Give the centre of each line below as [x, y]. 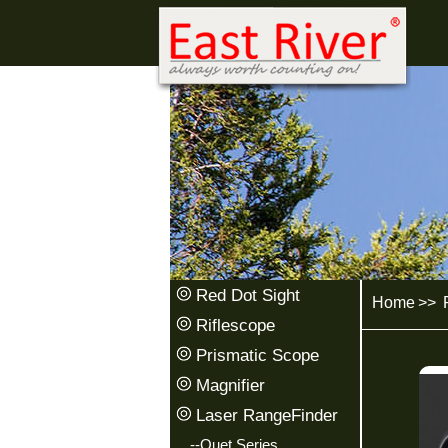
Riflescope [235, 325]
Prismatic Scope [257, 355]
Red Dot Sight [247, 295]
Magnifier [230, 385]
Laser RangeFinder [266, 415]
